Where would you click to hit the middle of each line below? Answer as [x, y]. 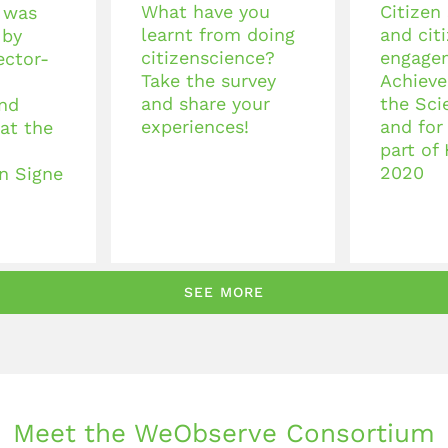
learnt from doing [218, 34]
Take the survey [208, 80]
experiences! [195, 126]
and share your [205, 103]
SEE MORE [224, 291]
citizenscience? [208, 57]
